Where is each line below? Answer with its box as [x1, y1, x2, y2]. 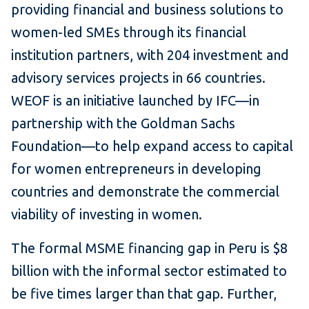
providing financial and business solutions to [11, 1, 283, 18]
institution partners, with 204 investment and [11, 47, 289, 63]
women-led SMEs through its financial [11, 24, 246, 41]
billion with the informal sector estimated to [11, 263, 287, 279]
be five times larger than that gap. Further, [11, 286, 277, 302]
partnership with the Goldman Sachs [11, 115, 235, 132]
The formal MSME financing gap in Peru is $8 [11, 240, 288, 257]
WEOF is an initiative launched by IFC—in [11, 92, 259, 109]
